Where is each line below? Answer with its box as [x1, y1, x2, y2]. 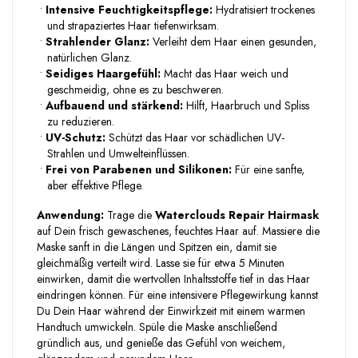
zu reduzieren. [47, 113, 114, 129]
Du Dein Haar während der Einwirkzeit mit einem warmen [37, 302, 305, 319]
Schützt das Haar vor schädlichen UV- [105, 129, 284, 145]
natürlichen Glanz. [47, 49, 132, 66]
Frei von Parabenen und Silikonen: [46, 161, 232, 177]
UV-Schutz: [46, 129, 105, 145]
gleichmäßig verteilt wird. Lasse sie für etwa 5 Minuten [37, 254, 284, 271]
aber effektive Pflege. [47, 177, 143, 193]
